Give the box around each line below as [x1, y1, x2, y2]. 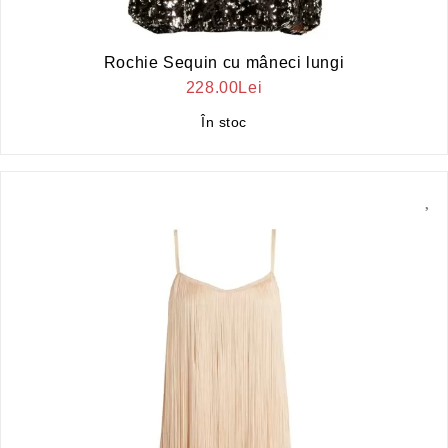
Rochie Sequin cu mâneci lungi [103, 53, 345, 71]
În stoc [201, 113, 247, 130]
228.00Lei [185, 78, 263, 96]
